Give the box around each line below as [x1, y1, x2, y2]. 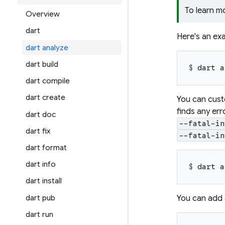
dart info [25, 160, 56, 169]
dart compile [25, 76, 70, 86]
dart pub [25, 193, 55, 202]
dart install [25, 176, 62, 186]
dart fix [25, 126, 50, 136]
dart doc [25, 109, 56, 119]
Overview [25, 10, 60, 19]
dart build [25, 60, 58, 69]
